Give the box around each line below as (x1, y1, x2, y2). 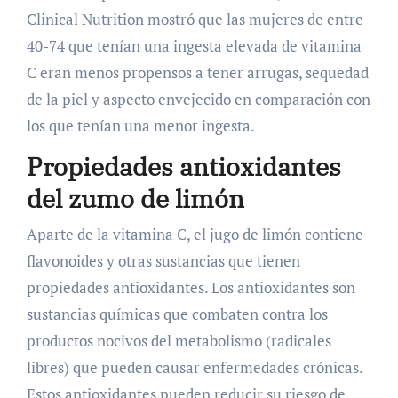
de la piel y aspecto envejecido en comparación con (26, 89, 370, 110)
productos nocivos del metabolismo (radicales (26, 330, 331, 351)
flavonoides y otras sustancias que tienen (26, 250, 300, 271)
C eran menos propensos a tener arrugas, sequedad (26, 62, 369, 84)
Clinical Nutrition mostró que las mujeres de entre (26, 9, 363, 30)
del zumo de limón (26, 182, 244, 216)
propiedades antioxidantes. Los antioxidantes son (26, 276, 355, 298)
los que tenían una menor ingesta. (26, 115, 255, 137)
